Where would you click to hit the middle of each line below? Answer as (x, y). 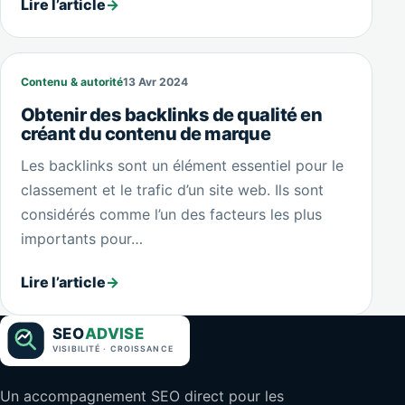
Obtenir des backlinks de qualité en (171, 114)
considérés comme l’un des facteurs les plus (171, 214)
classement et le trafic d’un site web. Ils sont (172, 189)
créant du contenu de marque (146, 133)
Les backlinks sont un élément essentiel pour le (182, 165)
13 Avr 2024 (155, 81)
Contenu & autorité (71, 81)
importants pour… (81, 238)
